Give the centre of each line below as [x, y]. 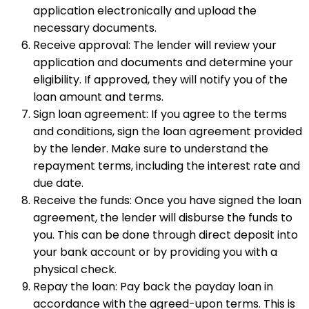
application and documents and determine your [163, 62]
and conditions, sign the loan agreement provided [168, 131]
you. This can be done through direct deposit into [166, 235]
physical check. [75, 269]
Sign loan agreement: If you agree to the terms [160, 114]
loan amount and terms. [98, 97]
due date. [58, 183]
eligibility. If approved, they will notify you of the [160, 79]
